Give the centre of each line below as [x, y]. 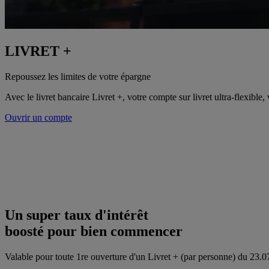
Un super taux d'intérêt [77, 215]
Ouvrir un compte [38, 117]
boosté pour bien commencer [94, 231]
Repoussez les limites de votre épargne [78, 76]
